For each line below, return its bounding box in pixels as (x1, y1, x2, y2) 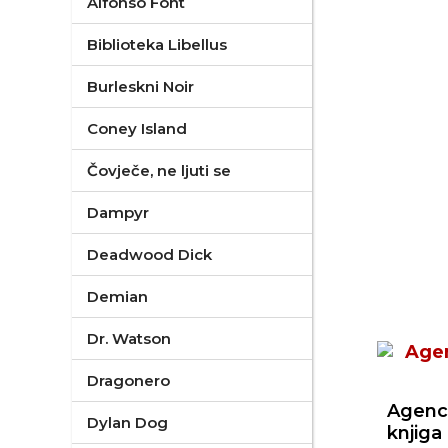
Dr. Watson (87, 329, 171, 348)
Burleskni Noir (87, 77, 194, 96)
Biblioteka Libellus (87, 35, 227, 54)
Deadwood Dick (87, 245, 212, 264)
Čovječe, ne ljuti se (87, 161, 231, 180)
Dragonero (87, 371, 170, 390)
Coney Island (87, 119, 187, 138)
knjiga (387, 422, 442, 444)
